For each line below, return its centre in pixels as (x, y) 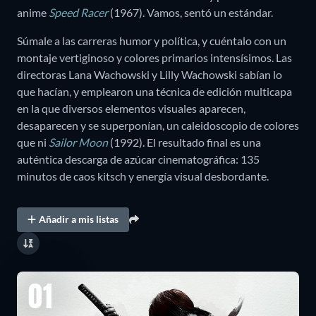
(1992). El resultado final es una (184, 142)
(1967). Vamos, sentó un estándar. (190, 12)
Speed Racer (78, 12)
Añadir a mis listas (79, 219)
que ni (33, 142)
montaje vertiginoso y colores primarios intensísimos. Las (154, 57)
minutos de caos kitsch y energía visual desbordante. (143, 176)
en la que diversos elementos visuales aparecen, (131, 108)
